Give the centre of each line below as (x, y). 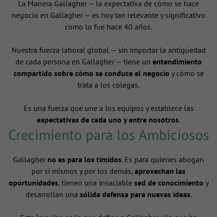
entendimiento (177, 62)
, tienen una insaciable (96, 183)
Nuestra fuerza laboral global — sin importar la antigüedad (108, 50)
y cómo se (186, 73)
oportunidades (33, 183)
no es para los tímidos (85, 160)
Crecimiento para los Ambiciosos (108, 135)
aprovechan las (160, 171)
